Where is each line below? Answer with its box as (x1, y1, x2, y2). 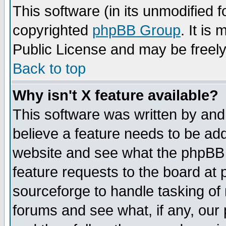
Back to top (13, 61, 86, 77)
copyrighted (13, 22, 92, 38)
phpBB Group (92, 22, 181, 38)
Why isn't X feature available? (13, 87, 218, 103)
